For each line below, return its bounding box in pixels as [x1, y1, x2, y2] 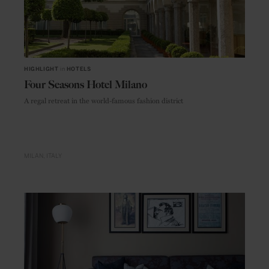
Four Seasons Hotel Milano [24, 78, 147, 92]
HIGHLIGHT [24, 66, 59, 73]
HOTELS [66, 66, 91, 73]
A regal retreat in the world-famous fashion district [24, 95, 183, 106]
